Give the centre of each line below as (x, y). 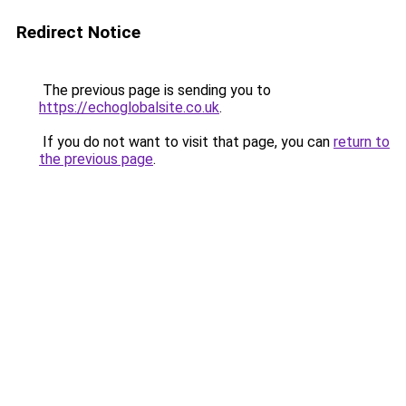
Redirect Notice (78, 32)
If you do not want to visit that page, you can (186, 142)
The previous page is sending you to (155, 90)
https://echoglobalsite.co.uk (129, 107)
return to (362, 142)
